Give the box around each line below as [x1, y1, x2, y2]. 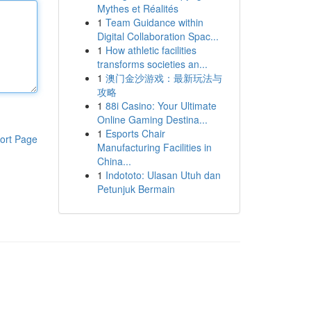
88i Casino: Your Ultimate [105, 99, 217, 112]
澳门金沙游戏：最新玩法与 [105, 71, 222, 85]
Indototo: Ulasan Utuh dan [105, 168, 221, 182]
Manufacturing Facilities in [96, 140, 212, 154]
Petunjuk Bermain [96, 182, 175, 196]
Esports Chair [105, 126, 165, 140]
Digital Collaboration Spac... [96, 29, 219, 43]
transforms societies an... [96, 57, 208, 71]
